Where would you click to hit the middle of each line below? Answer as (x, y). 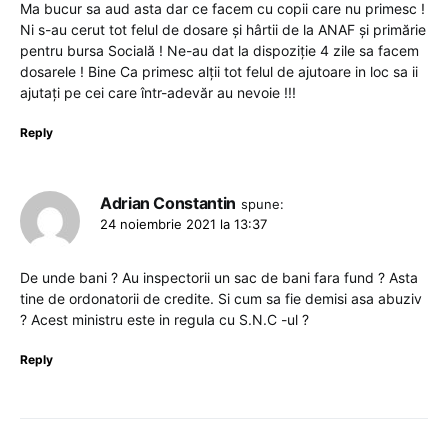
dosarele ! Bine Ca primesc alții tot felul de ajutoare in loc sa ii (219, 71)
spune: (262, 203)
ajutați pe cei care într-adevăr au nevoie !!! (158, 92)
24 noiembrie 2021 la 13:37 (183, 223)
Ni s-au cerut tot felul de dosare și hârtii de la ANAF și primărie (223, 29)
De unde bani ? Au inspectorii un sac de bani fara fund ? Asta (219, 277)
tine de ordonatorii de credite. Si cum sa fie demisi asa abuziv (221, 298)
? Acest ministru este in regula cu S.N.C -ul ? (164, 319)
